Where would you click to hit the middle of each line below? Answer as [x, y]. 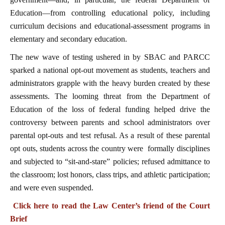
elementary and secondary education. [69, 39]
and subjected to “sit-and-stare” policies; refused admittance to [110, 161]
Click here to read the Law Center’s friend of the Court [111, 205]
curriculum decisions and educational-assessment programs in [110, 26]
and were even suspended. [52, 187]
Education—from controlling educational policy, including [110, 13]
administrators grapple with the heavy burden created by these [110, 83]
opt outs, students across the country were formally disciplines [110, 148]
